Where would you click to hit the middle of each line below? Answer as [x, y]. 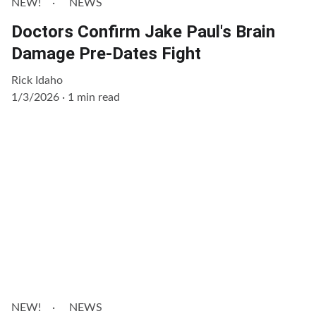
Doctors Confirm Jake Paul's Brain [143, 32]
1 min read [94, 98]
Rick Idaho [37, 81]
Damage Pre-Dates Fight [106, 54]
